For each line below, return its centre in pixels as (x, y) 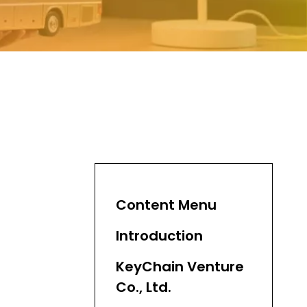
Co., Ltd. (144, 287)
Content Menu (166, 205)
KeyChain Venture (180, 267)
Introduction (159, 236)
